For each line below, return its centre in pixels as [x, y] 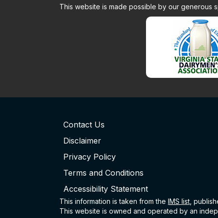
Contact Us [84, 124]
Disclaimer [82, 140]
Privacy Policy [90, 156]
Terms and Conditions [103, 173]
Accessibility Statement [106, 189]
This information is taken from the [114, 201]
